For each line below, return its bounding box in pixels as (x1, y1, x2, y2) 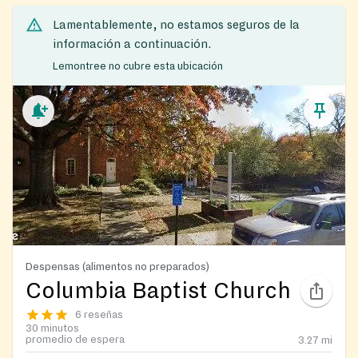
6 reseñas (75, 308, 123, 320)
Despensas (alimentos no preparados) (26, 260, 209, 272)
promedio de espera (26, 333, 125, 345)
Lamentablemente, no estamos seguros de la (53, 18, 300, 32)
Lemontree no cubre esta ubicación (53, 60, 223, 72)
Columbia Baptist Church (26, 278, 291, 303)
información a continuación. (53, 38, 211, 51)
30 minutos (26, 322, 79, 334)
